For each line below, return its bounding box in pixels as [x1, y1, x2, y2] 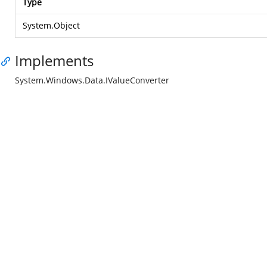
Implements [15, 51, 94, 70]
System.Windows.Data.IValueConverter [15, 74, 169, 86]
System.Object [23, 20, 80, 31]
